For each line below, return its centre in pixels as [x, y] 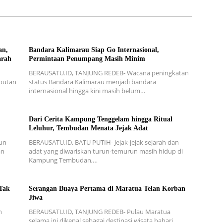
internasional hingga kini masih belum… [87, 90]
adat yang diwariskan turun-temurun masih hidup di [106, 151]
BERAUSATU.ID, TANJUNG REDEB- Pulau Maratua [99, 211]
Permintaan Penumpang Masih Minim [87, 58]
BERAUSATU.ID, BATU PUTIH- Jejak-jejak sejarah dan [104, 142]
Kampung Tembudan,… [63, 160]
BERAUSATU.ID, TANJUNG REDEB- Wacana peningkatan [109, 73]
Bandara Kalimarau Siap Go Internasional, [94, 50]
